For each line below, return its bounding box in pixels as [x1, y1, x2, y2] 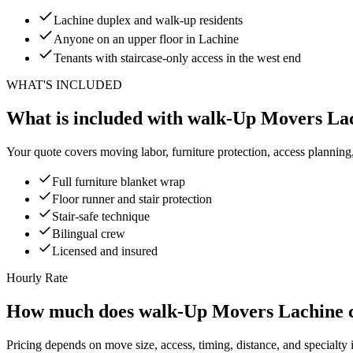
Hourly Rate [6, 271, 68, 285]
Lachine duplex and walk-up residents [54, 13, 243, 28]
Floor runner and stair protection [52, 192, 212, 206]
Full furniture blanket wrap [52, 175, 185, 189]
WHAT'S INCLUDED [6, 78, 122, 92]
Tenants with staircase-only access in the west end [54, 51, 301, 65]
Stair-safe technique [52, 210, 150, 224]
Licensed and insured [52, 244, 158, 258]
